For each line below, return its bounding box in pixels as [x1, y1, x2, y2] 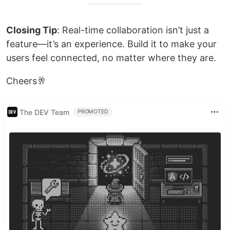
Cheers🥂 [6, 75, 46, 86]
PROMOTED [78, 108, 109, 115]
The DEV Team [20, 107, 69, 117]
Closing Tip [6, 25, 57, 35]
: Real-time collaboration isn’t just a [57, 25, 209, 35]
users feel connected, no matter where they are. [6, 52, 216, 63]
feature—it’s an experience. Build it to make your [6, 39, 217, 49]
